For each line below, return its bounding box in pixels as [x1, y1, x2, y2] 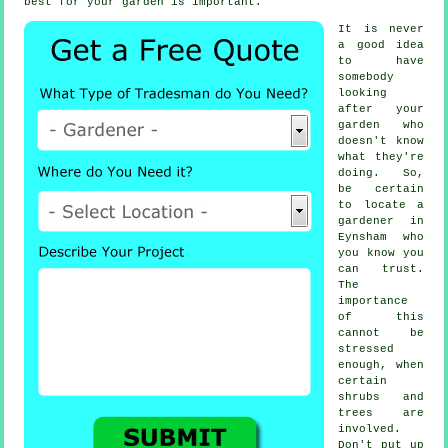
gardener [338, 215, 395, 228]
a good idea [338, 39, 424, 52]
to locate [338, 199, 417, 212]
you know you [338, 247, 424, 260]
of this [338, 311, 424, 324]
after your [338, 103, 424, 116]
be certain [338, 183, 424, 196]
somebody [338, 71, 395, 84]
